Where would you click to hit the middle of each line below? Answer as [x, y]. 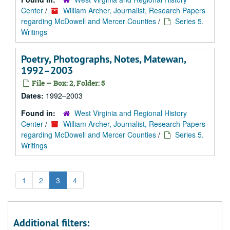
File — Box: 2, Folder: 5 [68, 83]
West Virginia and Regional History [131, 113]
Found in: [39, 113]
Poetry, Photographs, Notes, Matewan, [103, 59]
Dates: [33, 95]
